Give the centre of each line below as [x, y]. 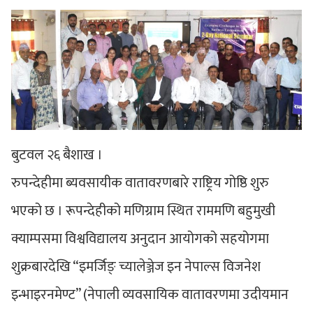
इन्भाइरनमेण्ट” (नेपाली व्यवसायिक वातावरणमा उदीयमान [150, 295]
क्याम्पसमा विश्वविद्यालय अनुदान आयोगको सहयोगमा [140, 239]
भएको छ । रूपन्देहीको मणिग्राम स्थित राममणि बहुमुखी [143, 211]
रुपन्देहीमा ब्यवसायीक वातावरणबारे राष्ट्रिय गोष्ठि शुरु [140, 183]
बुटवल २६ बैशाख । [57, 155]
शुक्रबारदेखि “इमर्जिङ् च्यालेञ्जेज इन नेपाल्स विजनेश [136, 267]
